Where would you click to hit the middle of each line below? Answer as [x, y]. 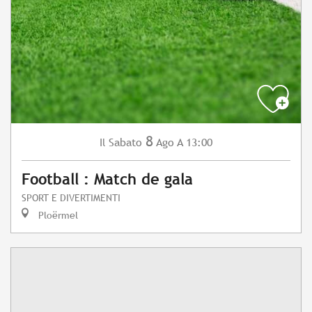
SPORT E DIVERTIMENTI [71, 198]
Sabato [125, 143]
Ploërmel [57, 215]
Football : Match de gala [107, 180]
